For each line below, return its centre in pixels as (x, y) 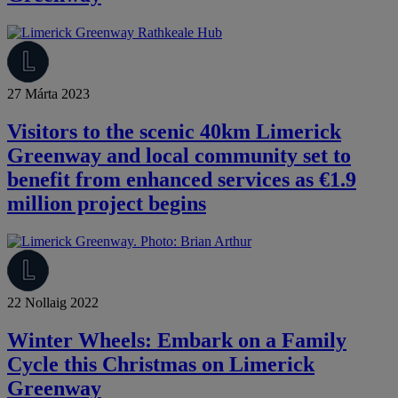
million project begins (107, 204)
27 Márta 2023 (48, 94)
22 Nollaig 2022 (53, 303)
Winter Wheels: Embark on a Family (177, 341)
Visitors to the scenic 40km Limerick (174, 132)
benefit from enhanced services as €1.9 (182, 180)
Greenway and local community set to (179, 156)
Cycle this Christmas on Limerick (161, 365)
